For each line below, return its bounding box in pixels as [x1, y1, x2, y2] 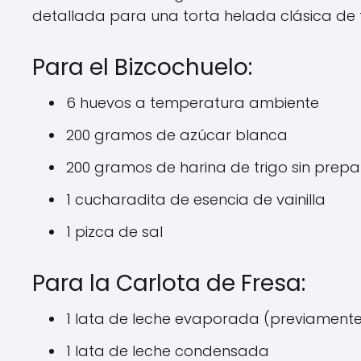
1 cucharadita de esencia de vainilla [66, 189, 326, 210]
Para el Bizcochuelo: [32, 52, 252, 83]
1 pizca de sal [66, 222, 163, 242]
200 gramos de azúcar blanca [66, 125, 288, 145]
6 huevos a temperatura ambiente [66, 93, 319, 113]
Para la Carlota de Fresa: [32, 268, 305, 299]
